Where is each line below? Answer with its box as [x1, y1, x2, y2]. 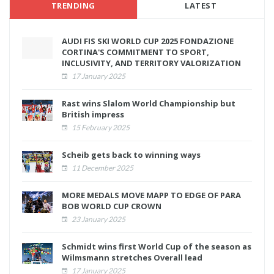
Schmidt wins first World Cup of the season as [62, 241, 251, 253]
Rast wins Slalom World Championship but [62, 98, 235, 109]
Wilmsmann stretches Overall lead [62, 252, 202, 264]
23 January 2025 [70, 215, 125, 224]
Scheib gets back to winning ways [62, 149, 201, 161]
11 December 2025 [70, 163, 133, 173]
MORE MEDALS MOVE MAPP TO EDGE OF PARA [62, 190, 241, 201]
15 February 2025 [70, 123, 130, 133]
